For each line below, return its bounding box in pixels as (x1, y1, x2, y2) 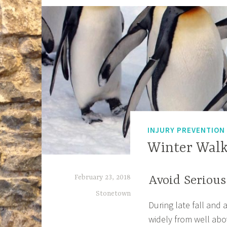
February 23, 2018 (74, 173, 131, 181)
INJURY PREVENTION (147, 125, 225, 135)
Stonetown (96, 189, 131, 198)
